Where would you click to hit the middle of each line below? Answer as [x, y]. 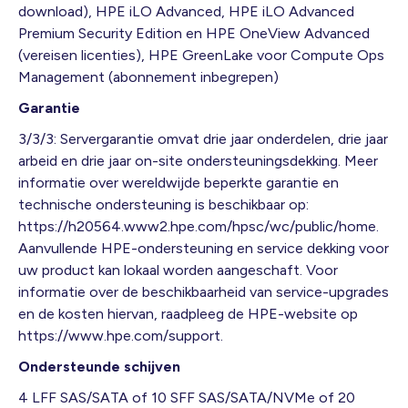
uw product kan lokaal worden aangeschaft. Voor [178, 270]
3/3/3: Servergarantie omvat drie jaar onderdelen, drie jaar [203, 138]
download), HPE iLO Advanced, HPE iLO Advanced [186, 11]
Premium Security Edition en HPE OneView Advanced [194, 33]
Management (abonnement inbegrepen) [148, 76]
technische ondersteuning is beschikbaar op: [163, 204]
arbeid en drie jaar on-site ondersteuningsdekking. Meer [198, 160]
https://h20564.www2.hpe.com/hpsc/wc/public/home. [199, 226]
